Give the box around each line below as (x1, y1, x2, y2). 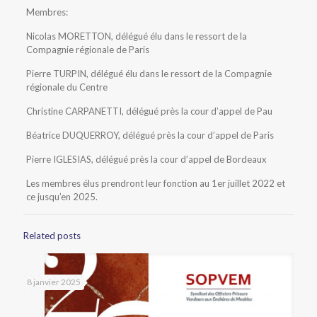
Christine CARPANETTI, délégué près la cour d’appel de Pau (25, 105, 272, 117)
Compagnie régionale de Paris (25, 43, 149, 55)
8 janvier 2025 (27, 276, 81, 287)
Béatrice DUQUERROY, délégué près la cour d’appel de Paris (25, 129, 274, 141)
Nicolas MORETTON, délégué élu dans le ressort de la (25, 30, 247, 42)
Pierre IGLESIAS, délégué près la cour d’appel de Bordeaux (25, 153, 267, 165)
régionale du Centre (25, 81, 108, 93)
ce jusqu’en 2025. (25, 190, 98, 202)
